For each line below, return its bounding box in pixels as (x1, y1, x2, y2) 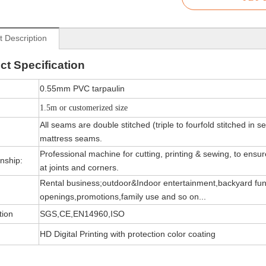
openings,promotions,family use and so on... (40, 192, 206, 201)
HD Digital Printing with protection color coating (40, 229, 216, 239)
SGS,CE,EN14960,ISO (40, 209, 125, 218)
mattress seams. (40, 134, 102, 143)
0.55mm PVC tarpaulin (40, 84, 125, 93)
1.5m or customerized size (40, 103, 128, 112)
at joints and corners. (40, 163, 119, 172)
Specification (14, 59, 85, 71)
